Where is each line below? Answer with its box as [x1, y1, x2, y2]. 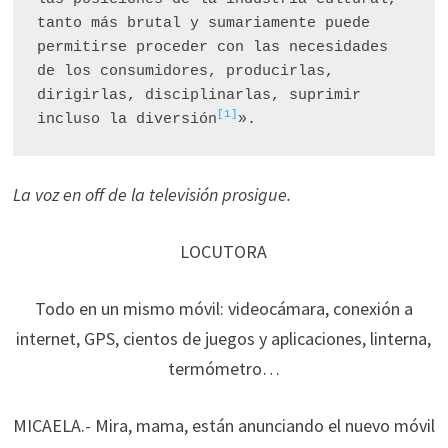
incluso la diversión [36, 111, 217, 128]
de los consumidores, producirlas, [36, 63, 334, 80]
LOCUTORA [180, 240, 268, 263]
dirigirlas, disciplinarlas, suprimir [36, 87, 361, 104]
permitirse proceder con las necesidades [36, 39, 388, 56]
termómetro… [167, 357, 280, 380]
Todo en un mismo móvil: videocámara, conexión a [34, 297, 413, 320]
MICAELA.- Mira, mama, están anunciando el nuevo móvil [12, 414, 435, 437]
